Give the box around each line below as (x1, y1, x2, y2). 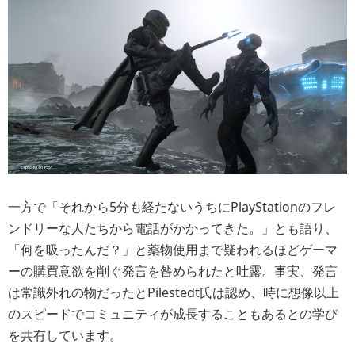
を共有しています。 (8, 326, 122, 345)
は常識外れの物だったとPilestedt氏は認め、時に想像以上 (8, 284, 339, 302)
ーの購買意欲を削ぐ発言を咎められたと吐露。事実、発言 (8, 262, 338, 281)
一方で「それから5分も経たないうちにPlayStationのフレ (8, 198, 336, 216)
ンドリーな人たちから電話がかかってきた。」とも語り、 (8, 219, 338, 238)
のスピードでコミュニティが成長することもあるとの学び (8, 305, 338, 323)
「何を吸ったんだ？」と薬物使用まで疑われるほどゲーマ (8, 241, 338, 259)
